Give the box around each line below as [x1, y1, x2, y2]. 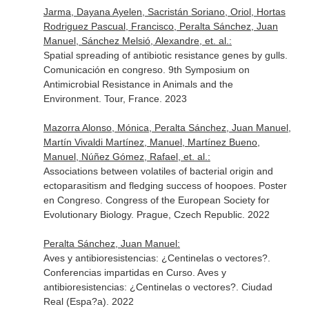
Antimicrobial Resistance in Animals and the [43, 79, 233, 90]
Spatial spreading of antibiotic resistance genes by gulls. [43, 50, 288, 61]
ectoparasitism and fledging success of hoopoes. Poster [43, 180, 287, 191]
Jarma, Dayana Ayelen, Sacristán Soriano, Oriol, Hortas [43, 6, 286, 17]
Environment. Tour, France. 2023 [43, 93, 187, 104]
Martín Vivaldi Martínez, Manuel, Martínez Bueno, [43, 137, 260, 148]
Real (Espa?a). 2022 [43, 296, 134, 307]
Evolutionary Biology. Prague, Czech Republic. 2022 [43, 209, 270, 220]
